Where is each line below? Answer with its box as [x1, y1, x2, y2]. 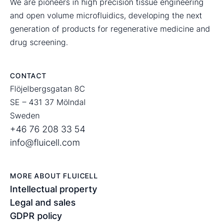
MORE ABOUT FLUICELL [10, 171, 98, 180]
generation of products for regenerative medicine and [10, 23, 210, 34]
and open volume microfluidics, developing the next [10, 10, 202, 20]
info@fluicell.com [10, 137, 80, 148]
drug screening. [10, 37, 68, 47]
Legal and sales [10, 197, 76, 208]
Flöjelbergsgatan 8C [10, 83, 90, 94]
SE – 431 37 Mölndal [10, 97, 91, 107]
